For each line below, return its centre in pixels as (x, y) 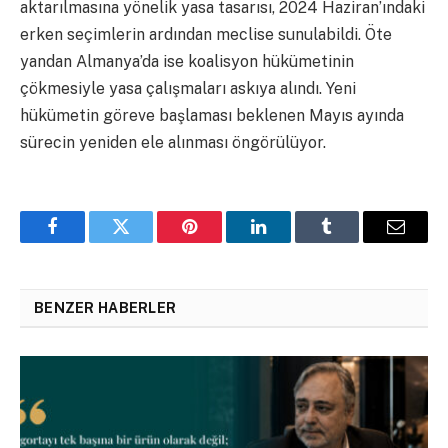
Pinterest (220, 241)
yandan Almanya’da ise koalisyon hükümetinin (187, 61)
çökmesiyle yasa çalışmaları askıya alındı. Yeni (188, 88)
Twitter (145, 241)
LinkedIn (289, 241)
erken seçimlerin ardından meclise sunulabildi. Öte (206, 34)
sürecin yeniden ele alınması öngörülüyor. (173, 142)
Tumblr (352, 241)
